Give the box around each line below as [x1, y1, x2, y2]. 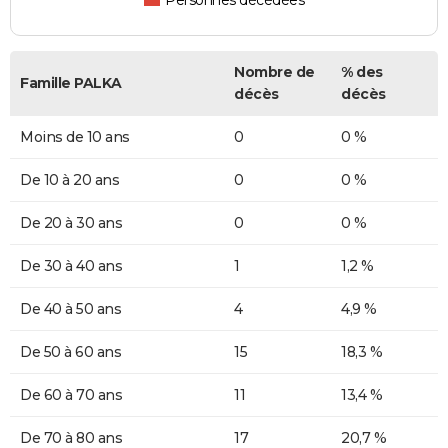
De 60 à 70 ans [20, 386, 122, 405]
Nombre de [234, 63, 315, 82]
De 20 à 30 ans [20, 214, 122, 233]
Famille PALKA [20, 74, 122, 93]
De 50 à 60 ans [20, 343, 121, 362]
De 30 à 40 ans [20, 257, 122, 276]
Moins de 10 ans [20, 128, 130, 147]
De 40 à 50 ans [20, 300, 121, 319]
